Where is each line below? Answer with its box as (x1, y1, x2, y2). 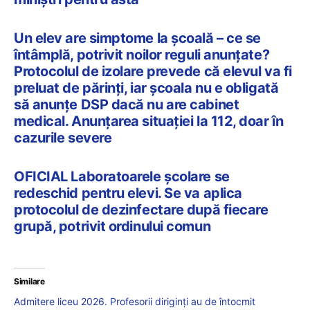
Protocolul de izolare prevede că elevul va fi (14, 63, 292, 80)
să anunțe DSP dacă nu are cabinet (14, 96, 239, 113)
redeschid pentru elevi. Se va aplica (14, 185, 242, 202)
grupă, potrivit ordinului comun (14, 218, 211, 235)
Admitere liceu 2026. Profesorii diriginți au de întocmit (14, 295, 255, 308)
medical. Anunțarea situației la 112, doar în (14, 113, 284, 130)
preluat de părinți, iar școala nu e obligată (14, 80, 279, 97)
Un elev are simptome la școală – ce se (14, 30, 261, 47)
